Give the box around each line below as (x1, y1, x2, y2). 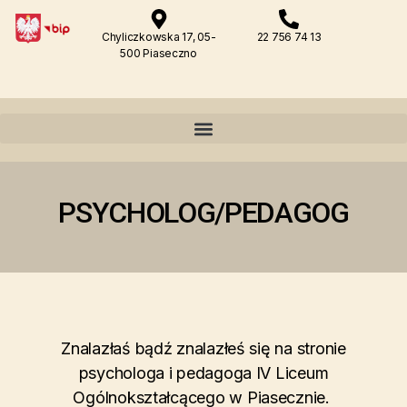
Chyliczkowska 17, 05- (102, 30, 216, 44)
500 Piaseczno (120, 46, 197, 60)
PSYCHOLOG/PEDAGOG (58, 195, 349, 230)
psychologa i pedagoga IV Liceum (78, 363, 329, 382)
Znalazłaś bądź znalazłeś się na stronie (61, 339, 346, 358)
